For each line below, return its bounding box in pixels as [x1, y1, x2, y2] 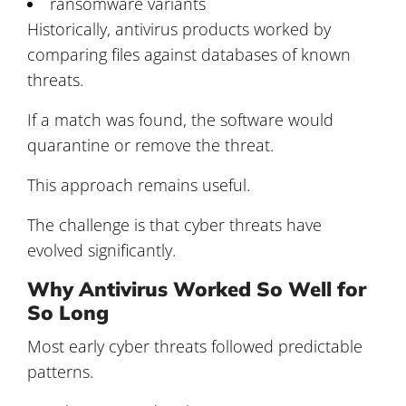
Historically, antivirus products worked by [27, 17, 331, 40]
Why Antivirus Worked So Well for [27, 275, 366, 302]
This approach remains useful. [27, 173, 250, 196]
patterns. [27, 360, 93, 382]
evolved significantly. [27, 238, 176, 261]
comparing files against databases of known [27, 43, 351, 65]
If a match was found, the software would [27, 108, 333, 130]
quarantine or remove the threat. [27, 133, 274, 156]
